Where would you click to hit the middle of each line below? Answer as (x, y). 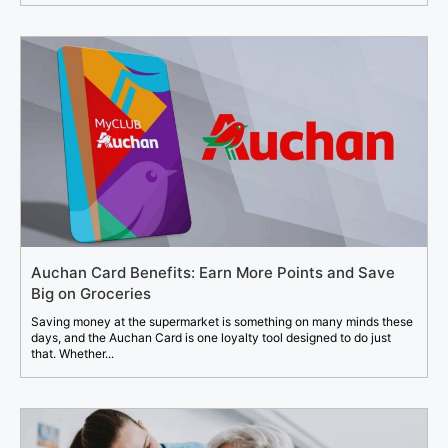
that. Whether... (72, 354)
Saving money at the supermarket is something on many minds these (222, 322)
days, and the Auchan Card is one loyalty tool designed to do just (211, 338)
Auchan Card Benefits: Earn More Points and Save (213, 273)
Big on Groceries (91, 294)
